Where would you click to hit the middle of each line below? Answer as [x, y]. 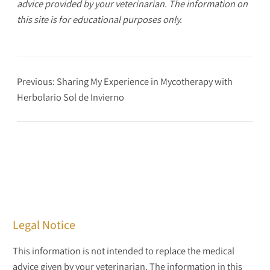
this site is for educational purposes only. [99, 19]
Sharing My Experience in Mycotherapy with [145, 82]
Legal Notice [44, 225]
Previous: [36, 82]
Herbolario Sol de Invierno [71, 97]
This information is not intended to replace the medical [123, 250]
